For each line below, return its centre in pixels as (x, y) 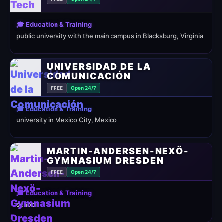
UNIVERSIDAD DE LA (99, 67)
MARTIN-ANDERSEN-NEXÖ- (118, 151)
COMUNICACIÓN (89, 76)
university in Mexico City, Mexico (67, 120)
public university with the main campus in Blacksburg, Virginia (110, 36)
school (27, 204)
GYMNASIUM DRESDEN (105, 160)
